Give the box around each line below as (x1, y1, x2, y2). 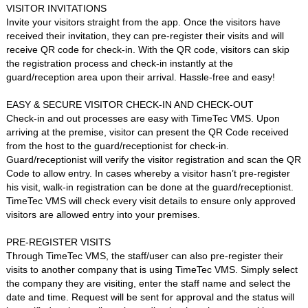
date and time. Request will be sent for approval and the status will (5, 291, 294, 303)
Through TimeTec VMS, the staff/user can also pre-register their (5, 250, 283, 262)
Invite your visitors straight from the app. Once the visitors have (5, 16, 280, 28)
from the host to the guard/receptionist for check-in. (5, 140, 229, 152)
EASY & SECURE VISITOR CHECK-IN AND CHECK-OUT (5, 99, 254, 111)
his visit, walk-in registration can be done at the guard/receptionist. (5, 181, 294, 193)
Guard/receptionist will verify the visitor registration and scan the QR (5, 154, 301, 166)
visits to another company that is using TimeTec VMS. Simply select (5, 264, 298, 276)
